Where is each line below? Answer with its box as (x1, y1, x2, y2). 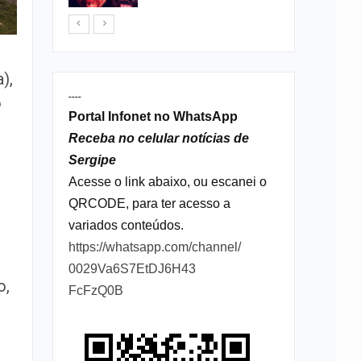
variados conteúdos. (68, 218, 184, 232)
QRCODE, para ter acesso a (68, 196, 230, 210)
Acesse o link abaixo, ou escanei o (68, 174, 267, 189)
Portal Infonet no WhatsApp (68, 109, 238, 123)
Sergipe (68, 152, 116, 167)
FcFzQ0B (68, 283, 123, 297)
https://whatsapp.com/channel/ (68, 239, 241, 254)
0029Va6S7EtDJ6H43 (68, 261, 196, 276)
